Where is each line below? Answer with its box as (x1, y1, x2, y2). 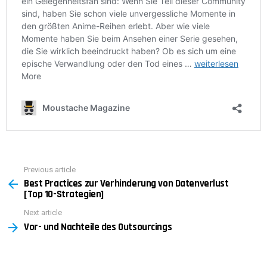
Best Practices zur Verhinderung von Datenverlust (24, 177, 229, 191)
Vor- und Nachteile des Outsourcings (24, 220, 172, 234)
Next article (24, 208, 62, 218)
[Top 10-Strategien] (24, 188, 104, 201)
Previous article (24, 164, 76, 174)
